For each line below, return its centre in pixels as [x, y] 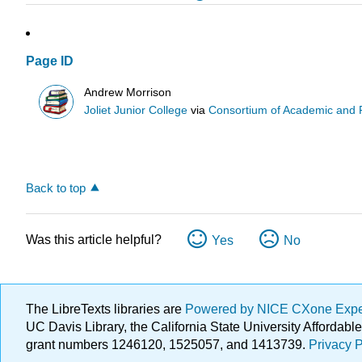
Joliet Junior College [136, 110]
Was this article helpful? [94, 240]
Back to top [56, 188]
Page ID [50, 61]
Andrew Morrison [128, 92]
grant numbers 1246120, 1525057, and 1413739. [167, 345]
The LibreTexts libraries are [105, 309]
